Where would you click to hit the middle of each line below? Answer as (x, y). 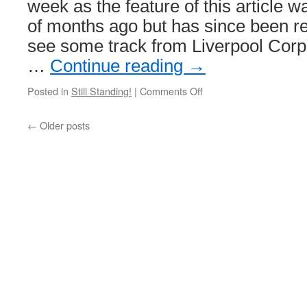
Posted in (48, 91)
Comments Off (171, 91)
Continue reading (119, 66)
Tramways (225, 159)
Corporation (229, 146)
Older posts (63, 125)
